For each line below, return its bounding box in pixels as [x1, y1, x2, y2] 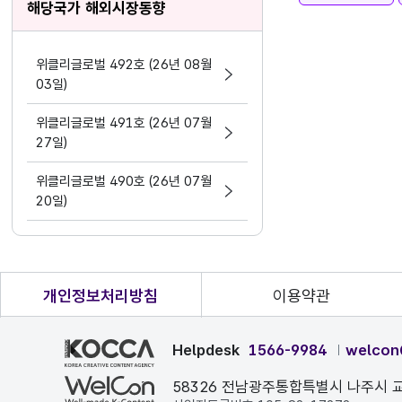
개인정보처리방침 [43, 285, 159, 305]
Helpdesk [172, 341, 240, 359]
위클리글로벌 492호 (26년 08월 [36, 57, 213, 73]
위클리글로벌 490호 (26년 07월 [36, 173, 213, 189]
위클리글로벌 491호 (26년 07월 [36, 115, 213, 131]
